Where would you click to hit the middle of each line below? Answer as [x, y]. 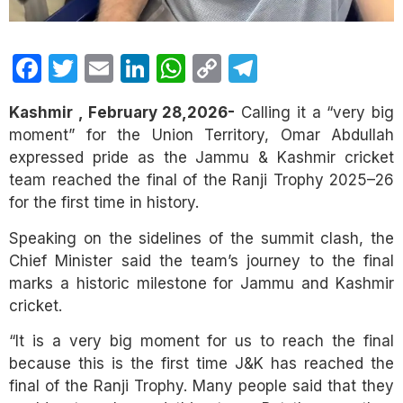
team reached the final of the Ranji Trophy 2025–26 [201, 180]
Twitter [123, 69]
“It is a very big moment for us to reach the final [201, 341]
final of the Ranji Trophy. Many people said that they [201, 386]
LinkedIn [204, 69]
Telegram [318, 69]
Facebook [108, 69]
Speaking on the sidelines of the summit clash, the [201, 238]
